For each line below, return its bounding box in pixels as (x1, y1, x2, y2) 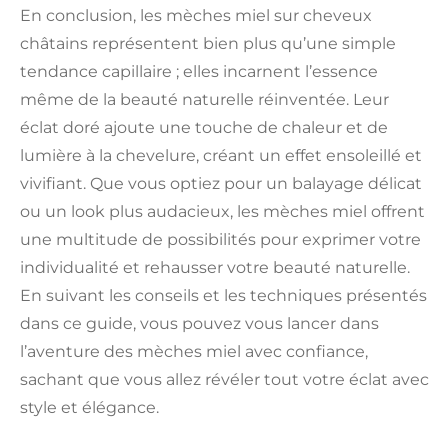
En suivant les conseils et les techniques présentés (20, 285, 427, 305)
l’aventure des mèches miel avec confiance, (20, 341, 368, 361)
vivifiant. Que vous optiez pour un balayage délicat (20, 173, 422, 193)
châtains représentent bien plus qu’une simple (20, 33, 396, 53)
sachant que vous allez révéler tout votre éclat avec (20, 369, 429, 389)
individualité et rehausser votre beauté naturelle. (20, 257, 410, 277)
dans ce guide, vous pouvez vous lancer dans (20, 313, 379, 333)
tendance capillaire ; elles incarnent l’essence (20, 61, 378, 81)
